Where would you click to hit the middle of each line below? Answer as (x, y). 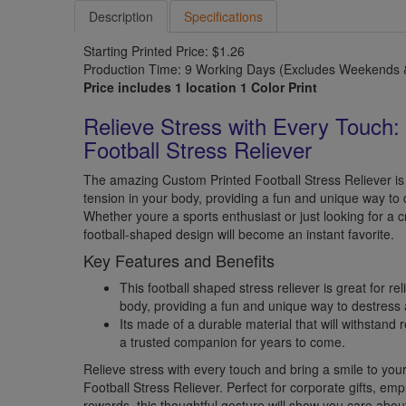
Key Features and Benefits (179, 260)
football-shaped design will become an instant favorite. (239, 233)
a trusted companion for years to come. (233, 341)
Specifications (224, 16)
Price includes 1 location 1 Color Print (201, 87)
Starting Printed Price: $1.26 (164, 50)
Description (121, 16)
